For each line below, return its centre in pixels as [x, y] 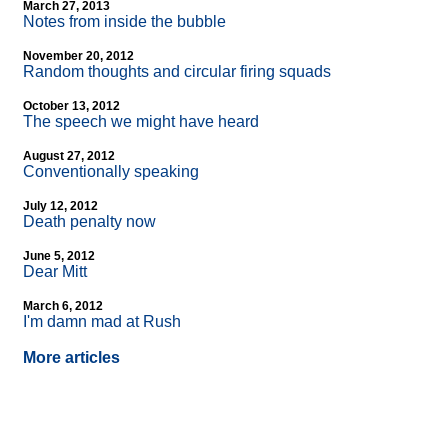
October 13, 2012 [71, 106]
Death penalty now [89, 222]
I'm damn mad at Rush [102, 322]
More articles [71, 358]
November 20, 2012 [78, 56]
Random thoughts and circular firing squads [177, 72]
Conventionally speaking [111, 172]
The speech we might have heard [141, 122]
